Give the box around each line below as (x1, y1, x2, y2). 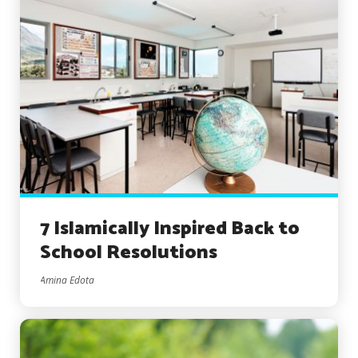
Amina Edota (40, 273, 94, 288)
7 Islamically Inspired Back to (40, 213, 300, 245)
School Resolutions (40, 237, 217, 269)
